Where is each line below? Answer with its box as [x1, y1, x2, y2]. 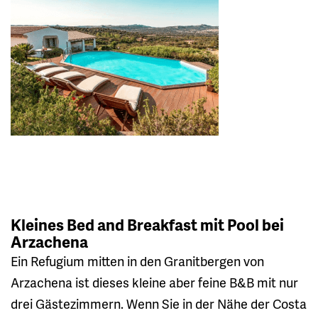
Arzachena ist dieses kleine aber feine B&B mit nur [11, 273, 298, 291]
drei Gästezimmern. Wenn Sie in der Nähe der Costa [11, 294, 307, 312]
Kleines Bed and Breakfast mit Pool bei [11, 213, 284, 236]
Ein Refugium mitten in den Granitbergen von [11, 251, 264, 270]
